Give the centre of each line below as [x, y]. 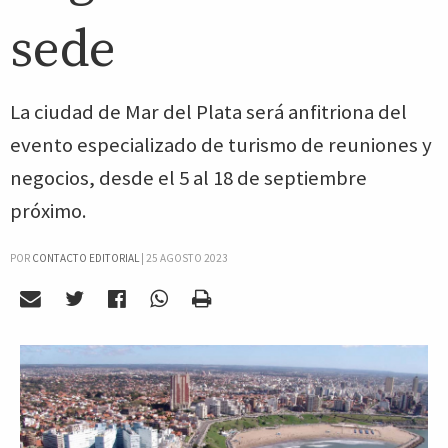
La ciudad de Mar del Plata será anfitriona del [208, 112]
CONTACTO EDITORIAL [85, 258]
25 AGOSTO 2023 [187, 258]
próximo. [48, 211]
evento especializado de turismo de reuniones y [221, 145]
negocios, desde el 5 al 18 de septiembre [188, 178]
